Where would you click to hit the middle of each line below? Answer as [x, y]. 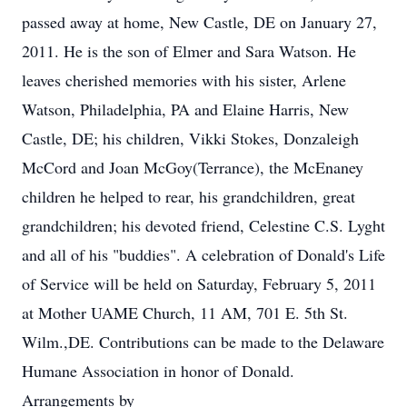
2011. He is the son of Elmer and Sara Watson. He [189, 51]
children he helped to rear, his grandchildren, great [189, 196]
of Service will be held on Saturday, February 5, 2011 [199, 283]
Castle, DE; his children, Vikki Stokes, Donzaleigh [190, 138]
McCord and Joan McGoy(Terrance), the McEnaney [193, 167]
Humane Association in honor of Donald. [158, 371]
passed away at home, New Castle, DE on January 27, [199, 22]
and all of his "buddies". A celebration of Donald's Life [203, 254]
